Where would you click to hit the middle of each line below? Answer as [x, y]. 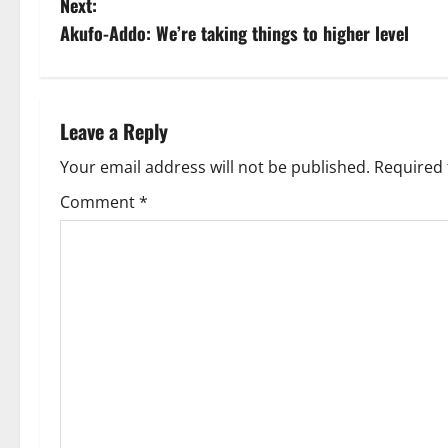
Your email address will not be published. [215, 167]
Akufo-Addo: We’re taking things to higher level [234, 33]
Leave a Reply [114, 131]
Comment [99, 202]
